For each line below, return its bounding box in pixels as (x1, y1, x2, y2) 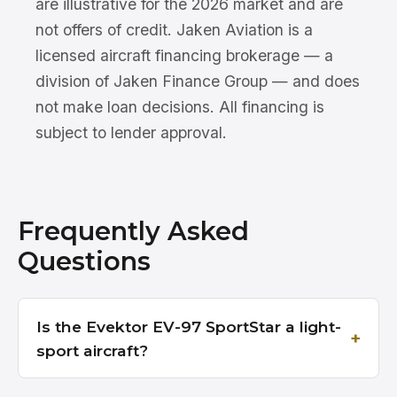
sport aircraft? (36, 340, 148, 360)
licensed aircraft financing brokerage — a (35, 46, 333, 65)
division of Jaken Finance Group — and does (35, 72, 360, 90)
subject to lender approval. (35, 123, 227, 142)
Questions (18, 245, 151, 276)
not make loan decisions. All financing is (35, 97, 324, 116)
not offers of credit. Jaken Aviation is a (35, 20, 313, 39)
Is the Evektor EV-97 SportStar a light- (36, 316, 341, 336)
